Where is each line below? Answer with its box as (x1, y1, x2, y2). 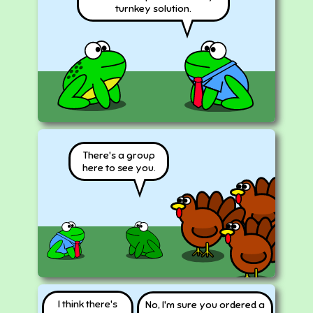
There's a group (82, 148, 156, 161)
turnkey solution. (115, 1, 192, 15)
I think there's (58, 297, 118, 310)
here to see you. (82, 161, 156, 174)
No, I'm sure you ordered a (145, 298, 265, 311)
